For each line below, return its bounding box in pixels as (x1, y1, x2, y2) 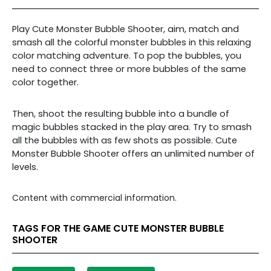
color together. (12, 76, 79, 88)
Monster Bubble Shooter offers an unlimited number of (12, 148, 255, 160)
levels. (12, 161, 38, 173)
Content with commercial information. (12, 192, 177, 204)
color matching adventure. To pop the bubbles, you (12, 50, 241, 62)
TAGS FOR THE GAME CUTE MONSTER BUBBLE (12, 221, 224, 235)
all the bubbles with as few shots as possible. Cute (12, 134, 237, 146)
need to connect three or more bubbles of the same (12, 63, 246, 75)
